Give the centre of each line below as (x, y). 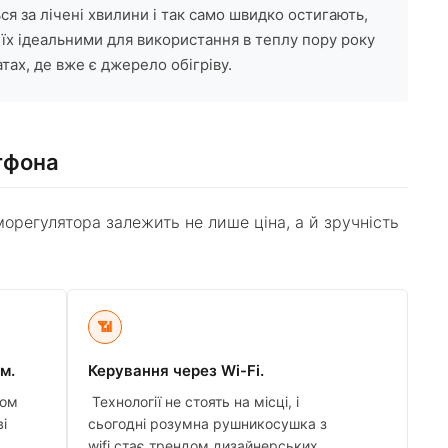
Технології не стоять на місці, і (193, 402)
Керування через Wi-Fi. (175, 371)
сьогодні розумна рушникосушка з (207, 424)
